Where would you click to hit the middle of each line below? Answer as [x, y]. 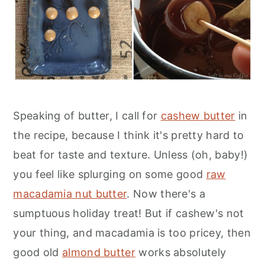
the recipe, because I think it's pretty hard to [129, 135]
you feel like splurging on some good [110, 174]
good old [38, 252]
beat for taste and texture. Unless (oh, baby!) [131, 155]
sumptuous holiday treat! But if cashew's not [129, 213]
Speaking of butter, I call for [87, 116]
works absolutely [181, 252]
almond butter [99, 252]
